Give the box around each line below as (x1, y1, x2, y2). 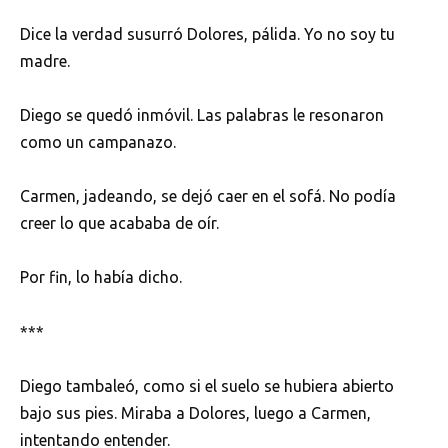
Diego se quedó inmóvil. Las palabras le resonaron (20, 106, 384, 125)
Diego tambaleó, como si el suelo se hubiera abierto (20, 376, 394, 395)
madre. (20, 51, 70, 70)
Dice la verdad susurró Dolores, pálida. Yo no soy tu (20, 24, 395, 43)
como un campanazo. (20, 133, 176, 152)
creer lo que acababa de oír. (20, 214, 219, 233)
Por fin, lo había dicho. (20, 268, 182, 287)
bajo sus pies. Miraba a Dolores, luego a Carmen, (20, 403, 371, 422)
